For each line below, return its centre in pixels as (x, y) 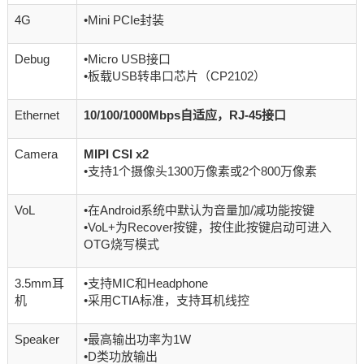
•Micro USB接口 (127, 58)
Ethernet (37, 115)
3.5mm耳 (39, 283)
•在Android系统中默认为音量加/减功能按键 (199, 210)
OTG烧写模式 (121, 244)
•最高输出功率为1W (137, 339)
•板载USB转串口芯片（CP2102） (174, 76)
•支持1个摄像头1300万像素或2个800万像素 (200, 171)
